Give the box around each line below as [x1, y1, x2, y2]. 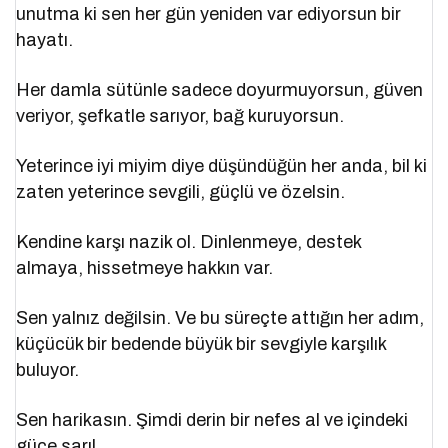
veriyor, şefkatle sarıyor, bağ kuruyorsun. [16, 106, 345, 127]
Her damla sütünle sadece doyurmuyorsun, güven [16, 80, 424, 101]
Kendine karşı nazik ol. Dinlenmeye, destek [16, 232, 362, 253]
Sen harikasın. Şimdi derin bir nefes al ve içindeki [16, 410, 409, 431]
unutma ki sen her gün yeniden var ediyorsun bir [16, 4, 402, 25]
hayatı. [16, 30, 73, 51]
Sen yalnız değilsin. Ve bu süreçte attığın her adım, [16, 308, 425, 329]
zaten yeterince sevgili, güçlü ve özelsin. [16, 182, 346, 203]
